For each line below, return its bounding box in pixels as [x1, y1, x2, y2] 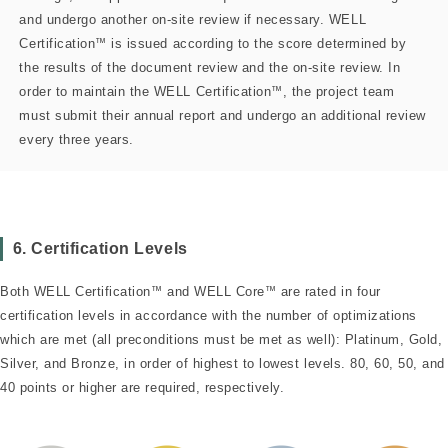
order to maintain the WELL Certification [19, 83, 272, 99]
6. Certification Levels [12, 240, 188, 258]
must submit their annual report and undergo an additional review [19, 107, 426, 123]
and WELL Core [162, 284, 265, 300]
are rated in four [276, 284, 381, 300]
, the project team [282, 83, 395, 99]
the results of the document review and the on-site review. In [19, 59, 401, 75]
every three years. [19, 131, 134, 147]
